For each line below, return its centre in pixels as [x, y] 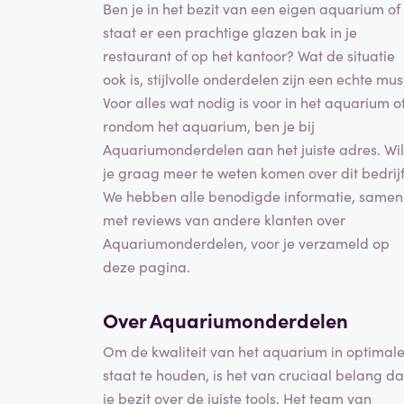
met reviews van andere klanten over [224, 220]
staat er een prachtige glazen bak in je [230, 32]
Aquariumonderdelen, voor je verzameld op [246, 243]
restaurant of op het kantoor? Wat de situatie [249, 55]
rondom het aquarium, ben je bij [209, 126]
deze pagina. [147, 266]
